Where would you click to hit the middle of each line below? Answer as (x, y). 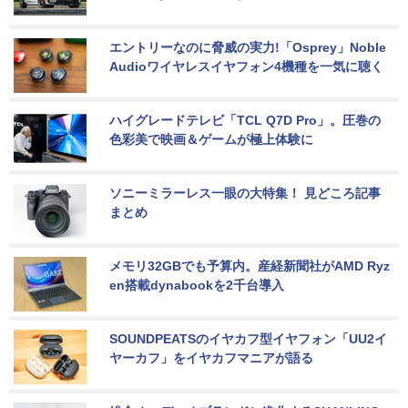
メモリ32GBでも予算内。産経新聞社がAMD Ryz (250, 266)
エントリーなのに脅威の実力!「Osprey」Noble (250, 48)
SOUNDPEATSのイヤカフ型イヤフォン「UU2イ (248, 339)
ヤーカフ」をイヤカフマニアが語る (211, 358)
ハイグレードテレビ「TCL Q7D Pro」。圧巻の (245, 121)
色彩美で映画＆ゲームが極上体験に (211, 140)
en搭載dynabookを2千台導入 (197, 286)
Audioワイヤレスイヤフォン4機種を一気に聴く (246, 67)
